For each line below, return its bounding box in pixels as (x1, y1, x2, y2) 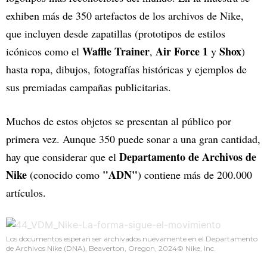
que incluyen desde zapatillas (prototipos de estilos (6, 26, 225, 41)
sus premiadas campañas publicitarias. (6, 80, 171, 95)
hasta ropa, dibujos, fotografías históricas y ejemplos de (6, 62, 247, 77)
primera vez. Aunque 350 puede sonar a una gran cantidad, (6, 132, 260, 147)
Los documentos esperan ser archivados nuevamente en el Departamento (6, 234, 257, 244)
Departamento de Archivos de (119, 149, 256, 165)
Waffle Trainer (82, 44, 150, 60)
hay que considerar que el (6, 150, 119, 164)
